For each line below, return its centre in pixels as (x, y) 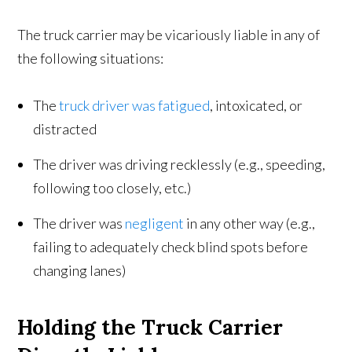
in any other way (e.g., (250, 223)
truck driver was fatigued (135, 105)
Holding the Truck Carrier (150, 327)
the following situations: (91, 58)
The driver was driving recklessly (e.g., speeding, (180, 164)
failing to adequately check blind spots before (171, 247)
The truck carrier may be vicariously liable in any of (169, 35)
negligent (155, 223)
